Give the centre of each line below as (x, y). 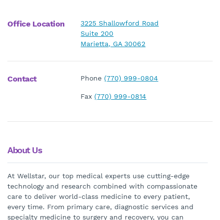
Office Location (36, 24)
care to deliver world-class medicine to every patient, (99, 196)
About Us (25, 150)
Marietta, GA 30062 (113, 44)
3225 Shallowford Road (120, 23)
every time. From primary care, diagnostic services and (100, 207)
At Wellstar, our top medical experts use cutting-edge (98, 176)
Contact (22, 79)
